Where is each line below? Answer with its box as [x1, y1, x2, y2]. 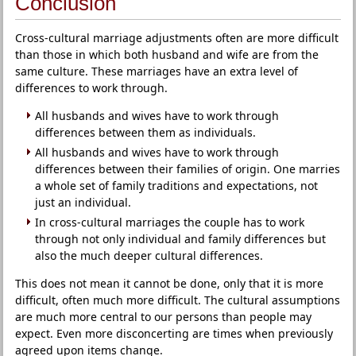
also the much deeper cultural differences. [35, 248, 264, 263]
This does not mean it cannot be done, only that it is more [15, 276, 324, 291]
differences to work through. [15, 80, 168, 95]
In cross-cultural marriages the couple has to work [35, 215, 305, 230]
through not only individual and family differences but [35, 231, 327, 246]
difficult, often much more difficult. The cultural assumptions [15, 292, 341, 308]
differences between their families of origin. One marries [35, 161, 341, 176]
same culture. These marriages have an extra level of [15, 64, 299, 79]
